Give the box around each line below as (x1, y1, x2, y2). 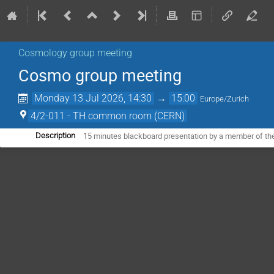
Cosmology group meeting (18, 47, 132, 59)
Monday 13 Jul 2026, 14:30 (34, 92, 152, 104)
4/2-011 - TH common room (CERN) (31, 110, 185, 122)
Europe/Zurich (200, 94, 250, 103)
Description (35, 131, 75, 140)
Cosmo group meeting (18, 64, 182, 86)
